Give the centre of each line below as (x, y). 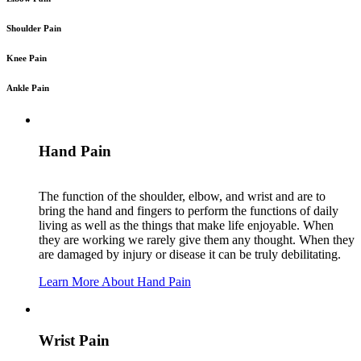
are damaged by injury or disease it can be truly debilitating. (190, 255)
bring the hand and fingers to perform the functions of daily (189, 211)
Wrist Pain (74, 341)
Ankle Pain (28, 87)
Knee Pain (27, 58)
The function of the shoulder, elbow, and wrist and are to (182, 197)
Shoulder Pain (34, 28)
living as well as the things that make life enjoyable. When (186, 226)
